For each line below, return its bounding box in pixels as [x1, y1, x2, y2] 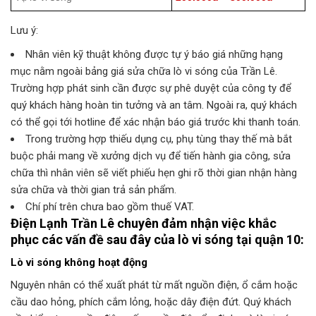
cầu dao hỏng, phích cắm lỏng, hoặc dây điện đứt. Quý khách [11, 295, 291, 308]
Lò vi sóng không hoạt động [11, 256, 147, 269]
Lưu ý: [11, 24, 38, 37]
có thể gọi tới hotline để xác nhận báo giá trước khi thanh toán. [11, 116, 300, 129]
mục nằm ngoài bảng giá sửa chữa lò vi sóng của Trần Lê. [11, 65, 277, 78]
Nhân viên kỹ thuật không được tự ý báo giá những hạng [25, 48, 283, 61]
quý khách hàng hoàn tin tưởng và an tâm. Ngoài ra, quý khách [11, 99, 297, 112]
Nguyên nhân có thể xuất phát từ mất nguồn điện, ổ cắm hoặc [11, 278, 298, 291]
